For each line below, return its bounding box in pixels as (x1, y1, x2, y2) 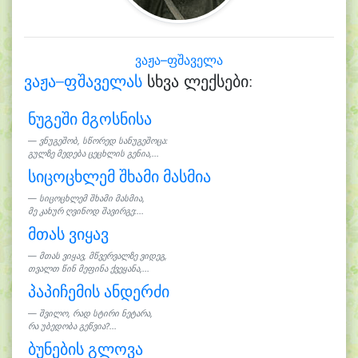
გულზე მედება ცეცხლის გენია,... (27, 149, 159, 159)
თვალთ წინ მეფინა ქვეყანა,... (27, 264, 149, 274)
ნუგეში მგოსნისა (27, 109, 152, 129)
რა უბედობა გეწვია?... (27, 321, 117, 332)
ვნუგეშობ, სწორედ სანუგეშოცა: (38, 136, 168, 146)
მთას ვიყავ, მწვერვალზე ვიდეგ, (38, 251, 167, 261)
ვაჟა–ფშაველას (24, 72, 142, 91)
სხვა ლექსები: (142, 72, 253, 91)
